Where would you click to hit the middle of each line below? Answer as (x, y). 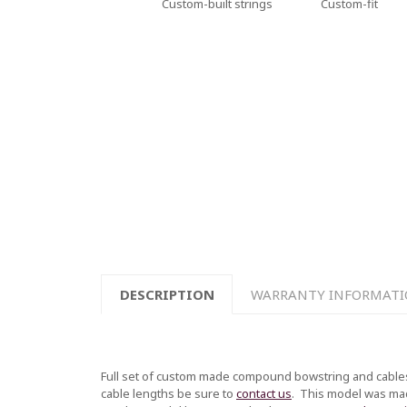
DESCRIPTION (167, 295)
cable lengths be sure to (169, 393)
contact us (264, 393)
